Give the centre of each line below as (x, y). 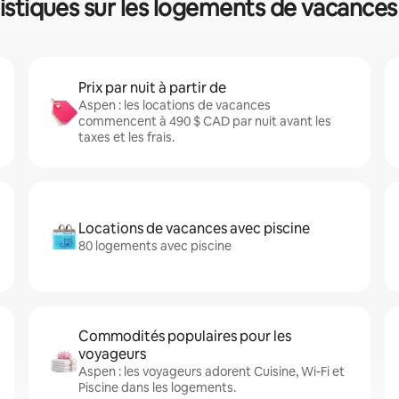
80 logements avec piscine (155, 246)
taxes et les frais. (126, 137)
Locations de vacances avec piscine (194, 228)
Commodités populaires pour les (185, 336)
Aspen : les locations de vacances (175, 105)
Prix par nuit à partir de (152, 88)
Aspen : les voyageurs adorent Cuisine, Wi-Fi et (212, 371)
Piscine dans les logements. (157, 387)
